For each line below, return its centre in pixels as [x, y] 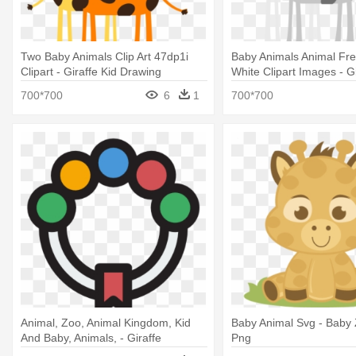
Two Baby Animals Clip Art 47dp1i [104, 57]
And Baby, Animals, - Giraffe [91, 337]
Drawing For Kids [274, 87]
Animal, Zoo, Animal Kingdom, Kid [106, 322]
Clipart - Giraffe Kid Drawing [91, 72]
